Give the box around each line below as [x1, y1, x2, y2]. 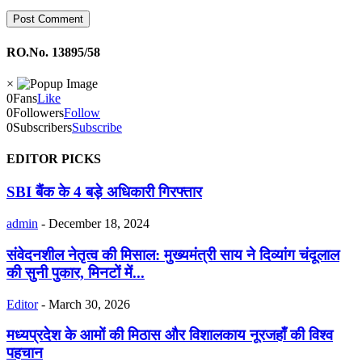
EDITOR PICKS [6, 152, 101, 166]
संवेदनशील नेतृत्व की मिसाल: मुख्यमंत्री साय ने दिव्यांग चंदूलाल [6, 246, 339, 263]
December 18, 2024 [48, 217, 149, 231]
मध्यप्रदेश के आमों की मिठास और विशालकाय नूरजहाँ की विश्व [6, 326, 333, 344]
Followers [13, 105, 64, 120]
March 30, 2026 [48, 297, 130, 311]
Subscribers [13, 120, 72, 134]
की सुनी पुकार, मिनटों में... [6, 263, 145, 281]
